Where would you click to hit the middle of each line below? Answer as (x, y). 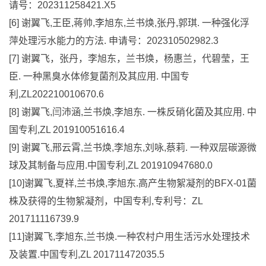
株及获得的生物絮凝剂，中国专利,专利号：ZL (106, 201)
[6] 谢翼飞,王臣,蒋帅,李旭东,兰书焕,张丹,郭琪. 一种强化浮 (129, 23)
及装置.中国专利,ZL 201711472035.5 (87, 254)
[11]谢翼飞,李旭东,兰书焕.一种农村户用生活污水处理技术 (129, 236)
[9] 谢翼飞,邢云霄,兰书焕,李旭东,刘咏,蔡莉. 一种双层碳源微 (133, 147)
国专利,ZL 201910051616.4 (67, 129)
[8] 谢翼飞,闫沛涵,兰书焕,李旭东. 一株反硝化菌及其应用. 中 (133, 112)
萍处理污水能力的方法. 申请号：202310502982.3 (114, 40)
